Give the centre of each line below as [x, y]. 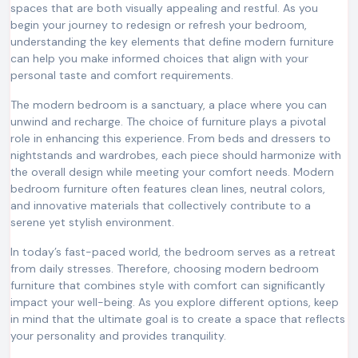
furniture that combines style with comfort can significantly [168, 285]
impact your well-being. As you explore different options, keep [175, 302]
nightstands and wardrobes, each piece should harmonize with [176, 155]
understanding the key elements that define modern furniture [172, 41]
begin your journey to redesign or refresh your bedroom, [159, 24]
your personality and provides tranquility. [118, 335]
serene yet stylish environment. [92, 222]
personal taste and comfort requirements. [122, 75]
